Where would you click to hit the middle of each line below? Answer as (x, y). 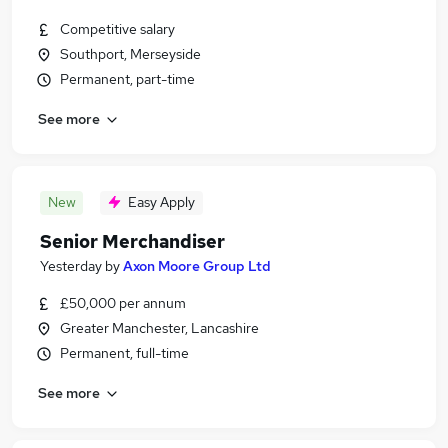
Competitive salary (117, 29)
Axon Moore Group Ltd (197, 266)
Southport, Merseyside (130, 54)
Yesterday (71, 266)
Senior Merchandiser (132, 241)
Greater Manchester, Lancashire (159, 328)
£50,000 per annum (123, 303)
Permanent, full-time (124, 353)
